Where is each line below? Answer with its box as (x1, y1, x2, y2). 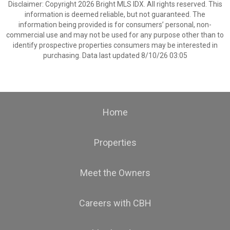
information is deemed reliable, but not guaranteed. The (25, 10, 205, 18)
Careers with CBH (79, 198, 151, 208)
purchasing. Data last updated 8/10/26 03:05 (43, 51, 187, 60)
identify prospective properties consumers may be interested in (12, 41, 218, 49)
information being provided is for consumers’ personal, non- (18, 21, 212, 29)
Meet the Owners (80, 167, 150, 178)
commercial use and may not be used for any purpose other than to (6, 31, 224, 39)
